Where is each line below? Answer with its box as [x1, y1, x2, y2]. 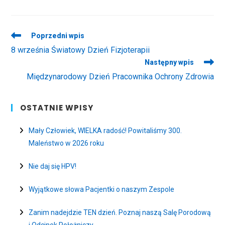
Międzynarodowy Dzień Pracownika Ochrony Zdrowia [26, 72, 214, 82]
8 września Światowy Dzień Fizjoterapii [11, 45, 150, 55]
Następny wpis [144, 58, 194, 67]
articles [11, 49, 37, 59]
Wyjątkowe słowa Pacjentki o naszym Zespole [29, 185, 175, 194]
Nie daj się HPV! [29, 162, 77, 171]
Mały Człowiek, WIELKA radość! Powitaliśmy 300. [29, 127, 182, 135]
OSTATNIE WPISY [20, 102, 94, 114]
